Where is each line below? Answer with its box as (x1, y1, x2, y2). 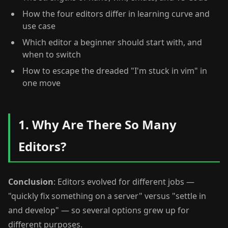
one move (22, 77, 61, 89)
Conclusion (8, 176, 53, 187)
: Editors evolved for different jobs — (53, 176, 194, 187)
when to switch (22, 49, 81, 60)
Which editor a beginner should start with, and (22, 37, 202, 48)
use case (22, 20, 55, 32)
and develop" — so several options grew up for (8, 205, 189, 216)
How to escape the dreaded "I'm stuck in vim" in (22, 65, 207, 76)
